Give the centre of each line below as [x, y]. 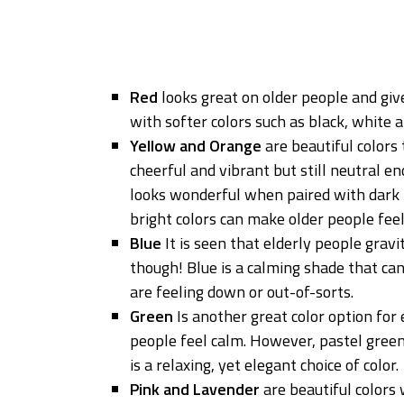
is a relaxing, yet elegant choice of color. [265, 364]
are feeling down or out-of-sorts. [242, 291]
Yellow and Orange [198, 145]
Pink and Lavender [195, 389]
